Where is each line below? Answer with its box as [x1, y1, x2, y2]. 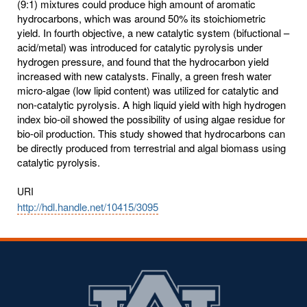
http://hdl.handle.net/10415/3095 [17, 199, 158, 214]
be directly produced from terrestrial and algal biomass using [17, 140, 286, 155]
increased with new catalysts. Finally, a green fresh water [17, 68, 271, 83]
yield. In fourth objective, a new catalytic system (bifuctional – [17, 25, 289, 40]
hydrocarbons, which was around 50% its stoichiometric [17, 10, 266, 25]
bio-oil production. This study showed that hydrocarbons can [17, 125, 285, 140]
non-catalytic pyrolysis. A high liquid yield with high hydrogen [17, 97, 286, 112]
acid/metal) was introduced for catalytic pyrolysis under [17, 39, 262, 54]
